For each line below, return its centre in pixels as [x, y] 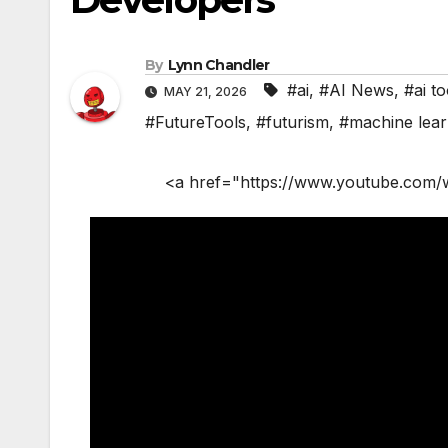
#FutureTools [195, 122]
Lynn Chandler [218, 65]
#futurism [292, 122]
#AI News [356, 90]
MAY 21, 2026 [205, 92]
